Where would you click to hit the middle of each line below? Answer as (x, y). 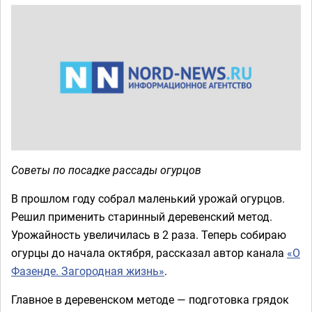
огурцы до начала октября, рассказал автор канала (149, 252)
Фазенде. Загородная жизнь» (88, 271)
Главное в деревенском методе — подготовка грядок (150, 299)
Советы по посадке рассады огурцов (106, 170)
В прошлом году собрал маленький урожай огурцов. (148, 198)
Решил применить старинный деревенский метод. (142, 216)
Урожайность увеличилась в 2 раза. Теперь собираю (149, 234)
